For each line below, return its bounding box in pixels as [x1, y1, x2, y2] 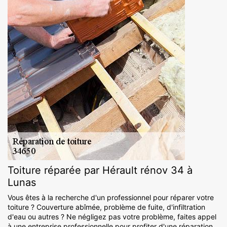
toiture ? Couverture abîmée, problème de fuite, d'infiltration [8, 203, 205, 212]
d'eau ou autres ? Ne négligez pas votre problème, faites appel [8, 212, 216, 221]
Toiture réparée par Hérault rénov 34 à [8, 164, 193, 177]
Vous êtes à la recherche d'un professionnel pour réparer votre [8, 193, 214, 202]
